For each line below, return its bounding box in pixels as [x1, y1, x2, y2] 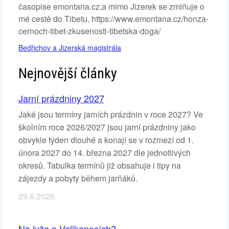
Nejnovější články [18, 65, 117, 82]
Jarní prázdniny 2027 [18, 91, 104, 105]
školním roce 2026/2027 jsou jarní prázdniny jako [18, 121, 196, 133]
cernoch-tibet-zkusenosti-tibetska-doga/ [18, 25, 161, 37]
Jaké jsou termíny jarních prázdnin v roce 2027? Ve [18, 108, 203, 121]
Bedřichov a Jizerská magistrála [18, 42, 121, 53]
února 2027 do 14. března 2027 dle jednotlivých [18, 147, 191, 159]
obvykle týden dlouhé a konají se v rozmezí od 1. [18, 134, 194, 146]
